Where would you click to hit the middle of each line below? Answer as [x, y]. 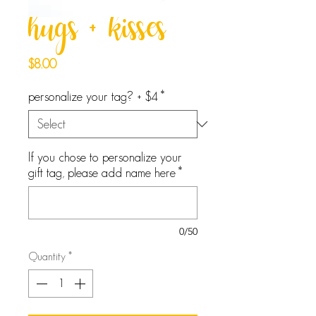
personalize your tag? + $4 [93, 97]
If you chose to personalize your [105, 158]
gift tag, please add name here [102, 173]
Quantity [47, 257]
